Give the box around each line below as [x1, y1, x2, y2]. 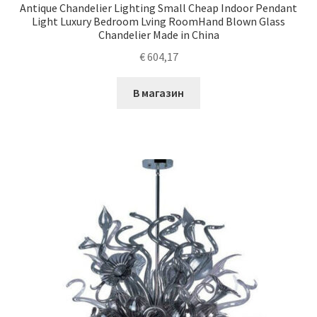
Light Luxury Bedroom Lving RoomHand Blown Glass [32, 14, 285, 29]
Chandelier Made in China [98, 28, 219, 42]
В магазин [133, 85, 184, 100]
